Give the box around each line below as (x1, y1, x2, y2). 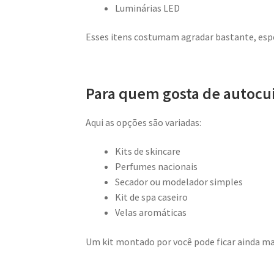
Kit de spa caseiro (115, 191, 188, 204)
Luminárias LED (115, 1, 180, 14)
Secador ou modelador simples (115, 176, 243, 188)
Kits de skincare (115, 145, 181, 158)
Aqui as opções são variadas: (86, 116, 202, 128)
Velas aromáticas (115, 206, 187, 219)
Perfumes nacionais (115, 160, 198, 173)
